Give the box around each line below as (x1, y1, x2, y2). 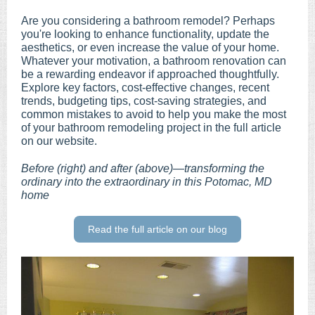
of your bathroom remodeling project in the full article (21, 122, 281, 134)
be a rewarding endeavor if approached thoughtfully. (21, 68, 279, 80)
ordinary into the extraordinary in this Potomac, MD (21, 176, 272, 188)
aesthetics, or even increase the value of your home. (21, 41, 279, 53)
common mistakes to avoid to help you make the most (21, 108, 286, 120)
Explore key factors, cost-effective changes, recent (21, 82, 269, 94)
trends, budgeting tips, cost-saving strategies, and (21, 95, 266, 107)
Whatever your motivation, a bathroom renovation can (21, 55, 286, 67)
